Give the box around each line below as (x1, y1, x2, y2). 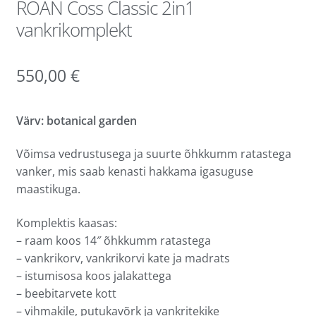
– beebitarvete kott (16, 285, 116, 301)
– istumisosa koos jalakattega (16, 267, 171, 284)
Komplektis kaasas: (16, 214, 117, 231)
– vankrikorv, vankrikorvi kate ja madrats (16, 250, 230, 266)
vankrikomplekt (16, 17, 132, 43)
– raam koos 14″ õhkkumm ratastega (16, 232, 211, 248)
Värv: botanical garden (16, 112, 140, 128)
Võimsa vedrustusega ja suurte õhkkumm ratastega (16, 146, 291, 162)
